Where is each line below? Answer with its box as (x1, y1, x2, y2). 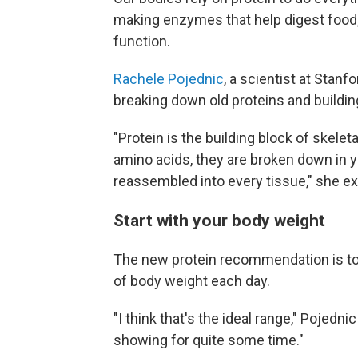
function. (113, 33, 170, 50)
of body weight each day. (113, 272, 270, 290)
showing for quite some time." (113, 332, 304, 349)
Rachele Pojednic (113, 70, 224, 88)
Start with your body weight (113, 210, 325, 231)
